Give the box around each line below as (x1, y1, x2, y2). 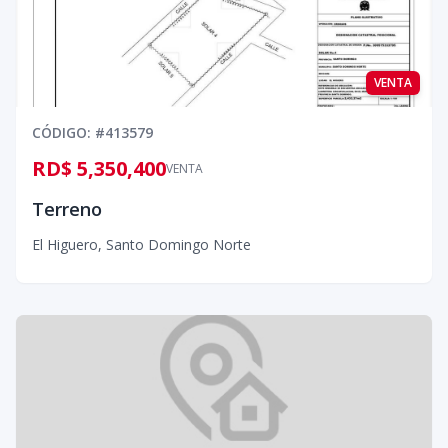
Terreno (32, 197, 102, 221)
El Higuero (32, 235, 98, 254)
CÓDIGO (32, 123, 87, 142)
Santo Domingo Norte (106, 235, 251, 254)
